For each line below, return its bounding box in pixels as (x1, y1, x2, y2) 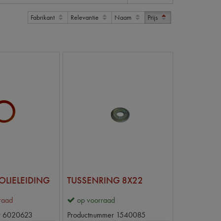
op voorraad (77, 195, 115, 206)
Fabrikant (31, 13, 56, 22)
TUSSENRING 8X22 (67, 174, 143, 187)
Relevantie (71, 13, 100, 22)
